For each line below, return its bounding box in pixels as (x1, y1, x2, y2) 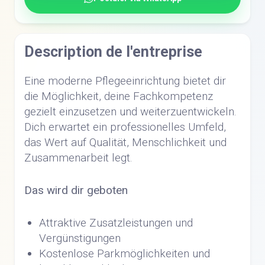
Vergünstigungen (39, 231, 121, 245)
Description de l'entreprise (24, 43, 202, 60)
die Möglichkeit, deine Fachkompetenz (24, 89, 213, 103)
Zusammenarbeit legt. (24, 151, 132, 164)
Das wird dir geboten (24, 183, 128, 197)
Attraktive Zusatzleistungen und (39, 216, 193, 230)
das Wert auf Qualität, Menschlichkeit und (24, 135, 227, 149)
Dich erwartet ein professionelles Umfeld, (24, 120, 226, 134)
